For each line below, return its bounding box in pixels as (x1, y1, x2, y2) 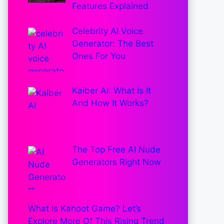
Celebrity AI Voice (71, 26, 143, 36)
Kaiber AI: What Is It (71, 85, 151, 95)
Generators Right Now (71, 156, 161, 167)
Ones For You (71, 51, 125, 61)
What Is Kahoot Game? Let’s (28, 203, 141, 214)
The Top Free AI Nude (71, 144, 160, 154)
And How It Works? (71, 97, 148, 108)
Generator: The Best (71, 38, 153, 49)
